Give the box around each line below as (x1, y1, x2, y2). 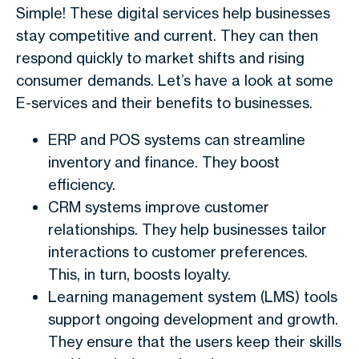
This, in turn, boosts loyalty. (48, 265, 231, 283)
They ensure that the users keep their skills (48, 333, 341, 350)
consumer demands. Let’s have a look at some (16, 71, 333, 89)
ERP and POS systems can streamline (48, 131, 305, 148)
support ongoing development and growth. (48, 310, 338, 328)
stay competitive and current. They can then (16, 26, 318, 44)
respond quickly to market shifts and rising (16, 49, 305, 67)
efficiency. (48, 175, 115, 193)
